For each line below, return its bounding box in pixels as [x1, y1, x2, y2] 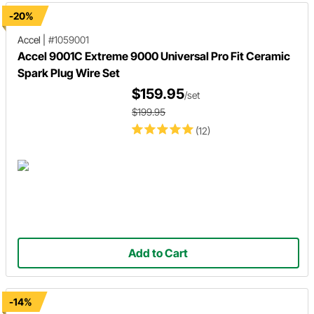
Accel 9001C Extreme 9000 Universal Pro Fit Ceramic [18, 49, 290, 63]
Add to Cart [128, 246, 189, 261]
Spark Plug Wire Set [18, 66, 120, 80]
